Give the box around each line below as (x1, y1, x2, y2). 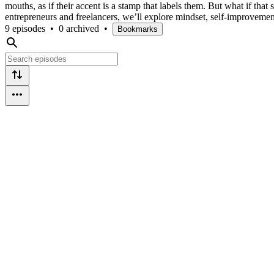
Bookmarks (117, 24, 158, 34)
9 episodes (5, 23, 45, 34)
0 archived (59, 23, 99, 34)
